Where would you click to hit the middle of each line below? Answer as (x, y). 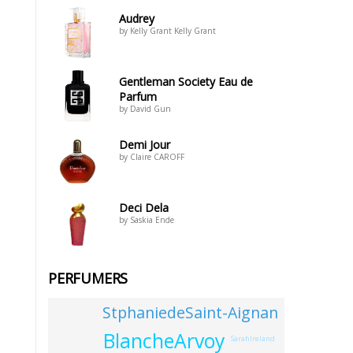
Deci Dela (144, 208)
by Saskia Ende (147, 220)
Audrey (137, 19)
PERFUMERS (88, 278)
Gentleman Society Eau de (186, 82)
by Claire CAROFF (152, 157)
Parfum (138, 97)
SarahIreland (253, 339)
